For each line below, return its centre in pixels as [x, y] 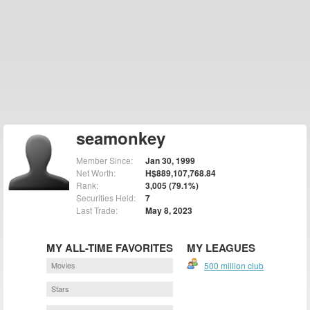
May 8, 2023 [169, 210]
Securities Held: [106, 198]
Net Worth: [96, 173]
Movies [63, 265]
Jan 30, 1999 [170, 161]
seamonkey [121, 138]
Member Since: [104, 160]
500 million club [234, 265]
